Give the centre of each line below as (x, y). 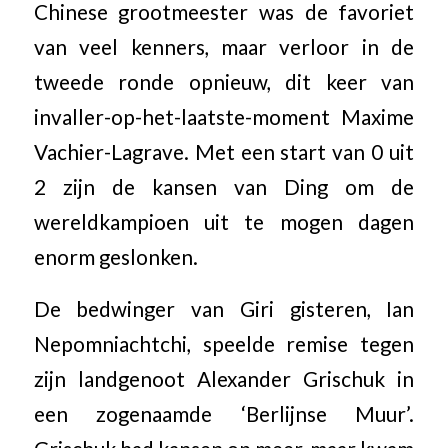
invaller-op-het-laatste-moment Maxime (224, 116)
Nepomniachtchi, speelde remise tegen (224, 344)
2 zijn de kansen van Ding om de (224, 186)
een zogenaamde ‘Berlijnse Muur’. (224, 414)
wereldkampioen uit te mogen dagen (224, 221)
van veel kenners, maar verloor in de (224, 46)
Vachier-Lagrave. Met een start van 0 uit (224, 151)
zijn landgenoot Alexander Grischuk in (224, 379)
